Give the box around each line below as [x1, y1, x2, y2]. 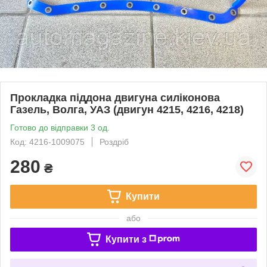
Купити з [105, 234, 147, 244]
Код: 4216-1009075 [10, 136, 85, 147]
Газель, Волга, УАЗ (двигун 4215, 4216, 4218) [10, 103, 244, 116]
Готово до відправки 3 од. [10, 122, 110, 132]
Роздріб [100, 136, 129, 147]
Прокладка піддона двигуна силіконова [10, 91, 220, 104]
